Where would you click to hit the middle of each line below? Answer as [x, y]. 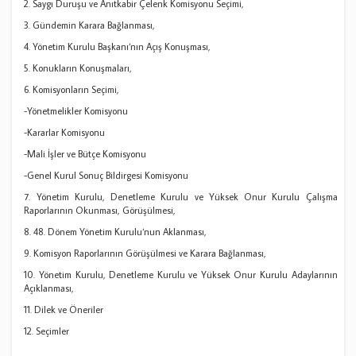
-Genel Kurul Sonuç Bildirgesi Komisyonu [106, 176]
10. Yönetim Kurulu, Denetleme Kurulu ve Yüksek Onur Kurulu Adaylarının [181, 275]
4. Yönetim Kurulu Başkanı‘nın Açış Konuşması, [118, 47]
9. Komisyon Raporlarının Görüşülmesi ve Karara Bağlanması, [145, 253]
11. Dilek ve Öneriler [64, 310]
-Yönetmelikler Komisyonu [76, 111]
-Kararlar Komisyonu [65, 133]
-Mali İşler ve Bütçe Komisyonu [85, 154]
